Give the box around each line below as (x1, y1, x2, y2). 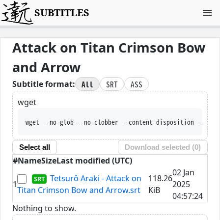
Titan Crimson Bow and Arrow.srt (17, 184, 140, 195)
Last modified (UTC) (56, 155, 132, 166)
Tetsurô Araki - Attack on (50, 172, 142, 184)
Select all (19, 143, 50, 152)
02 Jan (172, 166, 194, 178)
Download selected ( (125, 143, 195, 152)
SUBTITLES (34, 6, 90, 19)
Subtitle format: (12, 79, 75, 90)
